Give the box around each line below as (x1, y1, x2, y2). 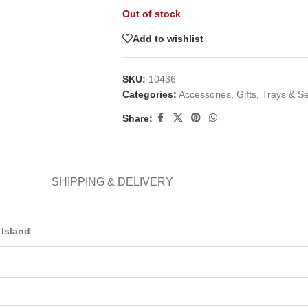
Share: (122, 112, 153, 124)
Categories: (122, 89, 177, 100)
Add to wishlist (132, 32, 203, 44)
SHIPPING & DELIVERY (51, 176, 173, 188)
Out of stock (122, 8, 181, 19)
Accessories (178, 89, 231, 100)
